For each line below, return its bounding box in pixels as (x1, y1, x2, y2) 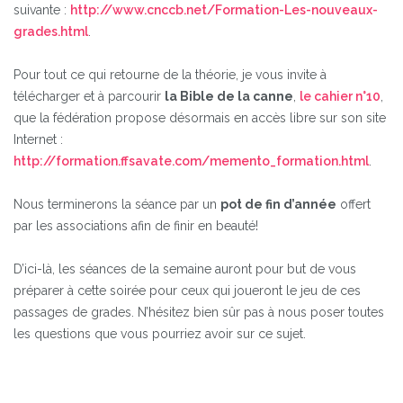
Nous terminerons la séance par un (13, 196, 220, 211)
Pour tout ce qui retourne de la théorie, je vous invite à (13, 67, 327, 82)
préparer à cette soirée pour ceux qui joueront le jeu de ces (13, 282, 361, 298)
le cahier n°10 (300, 88, 381, 103)
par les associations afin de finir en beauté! (13, 218, 258, 233)
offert (336, 196, 371, 211)
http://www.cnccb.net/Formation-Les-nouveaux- (70, 2, 378, 17)
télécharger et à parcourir (13, 88, 165, 103)
